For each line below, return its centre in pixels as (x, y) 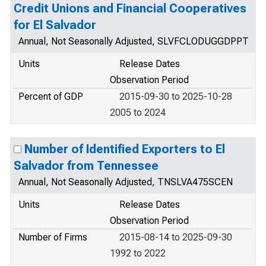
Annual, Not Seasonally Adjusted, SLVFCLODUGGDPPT (134, 41)
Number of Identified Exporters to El (125, 149)
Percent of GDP (51, 96)
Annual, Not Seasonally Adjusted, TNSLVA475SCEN (126, 182)
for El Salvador (55, 25)
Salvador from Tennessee (86, 166)
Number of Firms (53, 237)
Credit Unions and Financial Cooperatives (130, 8)
